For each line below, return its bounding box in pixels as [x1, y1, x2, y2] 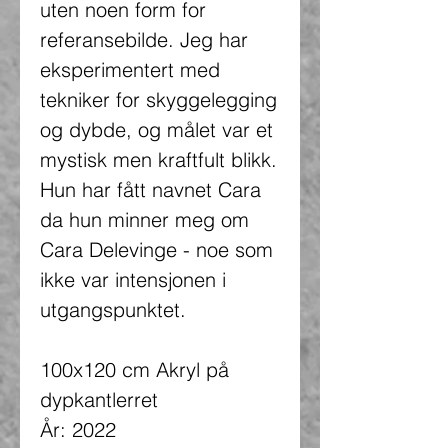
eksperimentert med [40, 56, 220, 82]
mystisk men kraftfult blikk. [40, 146, 277, 172]
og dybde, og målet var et [40, 116, 273, 142]
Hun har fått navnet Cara [40, 176, 261, 202]
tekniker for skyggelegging [40, 86, 277, 112]
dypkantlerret [40, 386, 158, 412]
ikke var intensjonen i [40, 266, 226, 292]
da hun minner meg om [40, 206, 249, 232]
